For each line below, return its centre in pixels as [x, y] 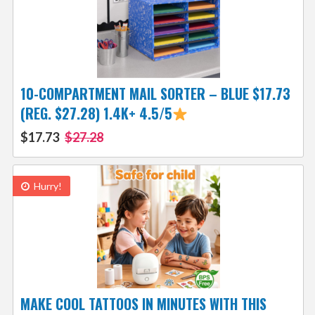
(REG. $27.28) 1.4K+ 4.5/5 [96, 114]
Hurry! [46, 186]
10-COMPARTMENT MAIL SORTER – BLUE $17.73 [155, 94]
